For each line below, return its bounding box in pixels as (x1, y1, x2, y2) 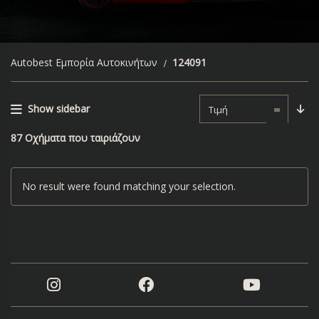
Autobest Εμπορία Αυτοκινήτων (11, 56, 157, 69)
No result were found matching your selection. (22, 179, 236, 193)
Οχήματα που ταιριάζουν (25, 131, 140, 145)
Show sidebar (28, 102, 90, 115)
